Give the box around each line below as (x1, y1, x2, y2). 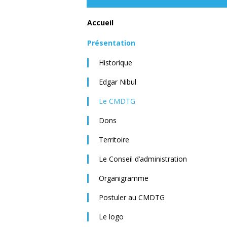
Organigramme (99, 173, 148, 183)
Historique (99, 58, 132, 68)
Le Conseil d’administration (99, 154, 187, 164)
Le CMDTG (99, 96, 135, 106)
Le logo (99, 212, 124, 222)
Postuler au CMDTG (99, 193, 165, 203)
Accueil (87, 18, 113, 28)
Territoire (99, 135, 129, 145)
